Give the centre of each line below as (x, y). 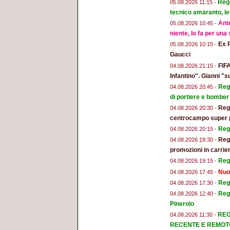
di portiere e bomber (199, 97)
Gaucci (180, 55)
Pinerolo (182, 204)
